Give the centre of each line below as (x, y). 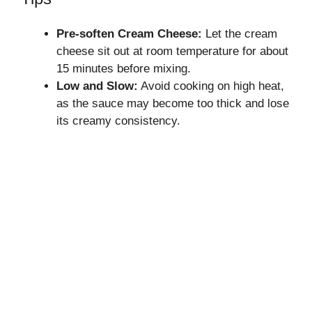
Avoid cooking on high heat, (211, 86)
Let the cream (240, 33)
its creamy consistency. (118, 120)
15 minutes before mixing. (124, 68)
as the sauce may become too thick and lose (173, 103)
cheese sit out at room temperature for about (172, 51)
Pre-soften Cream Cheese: (129, 33)
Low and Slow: (97, 86)
